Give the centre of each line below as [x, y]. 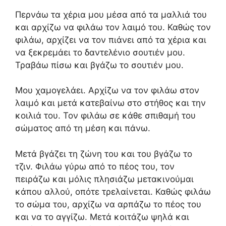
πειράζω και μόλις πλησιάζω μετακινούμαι [104, 179]
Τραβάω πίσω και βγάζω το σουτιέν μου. [99, 65]
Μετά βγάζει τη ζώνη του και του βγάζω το [104, 154]
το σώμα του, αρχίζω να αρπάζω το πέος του [108, 204]
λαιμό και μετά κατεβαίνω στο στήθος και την [110, 103]
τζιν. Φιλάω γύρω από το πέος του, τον [95, 166]
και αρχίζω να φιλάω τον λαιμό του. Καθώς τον [113, 27]
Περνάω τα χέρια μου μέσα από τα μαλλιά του [111, 14]
